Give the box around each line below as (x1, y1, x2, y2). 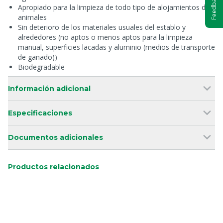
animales (18, 12, 47, 22)
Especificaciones (8, 109, 72, 117)
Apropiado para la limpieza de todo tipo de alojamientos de (18, 2, 210, 12)
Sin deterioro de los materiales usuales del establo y (18, 22, 186, 32)
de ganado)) (18, 52, 57, 62)
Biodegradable (18, 62, 65, 72)
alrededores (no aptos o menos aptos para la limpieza (18, 32, 193, 42)
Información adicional (8, 84, 91, 93)
